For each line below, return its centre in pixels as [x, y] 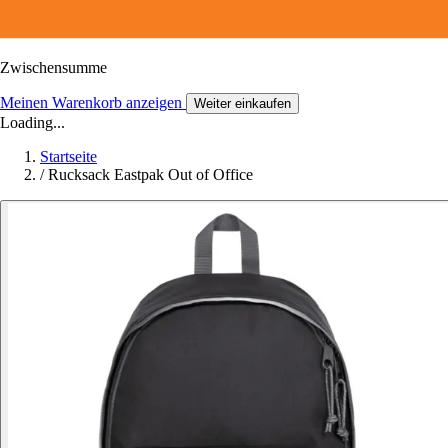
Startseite [68, 156]
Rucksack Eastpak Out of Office [150, 174]
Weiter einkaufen [242, 103]
